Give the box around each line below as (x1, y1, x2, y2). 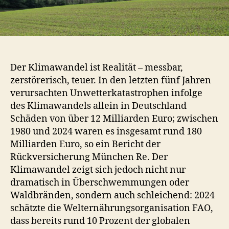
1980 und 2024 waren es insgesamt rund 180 (10, 126, 202, 138)
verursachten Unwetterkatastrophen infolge (10, 87, 202, 100)
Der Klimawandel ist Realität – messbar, (10, 62, 183, 74)
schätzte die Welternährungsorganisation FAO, (10, 202, 213, 215)
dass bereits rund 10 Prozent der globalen (10, 215, 190, 227)
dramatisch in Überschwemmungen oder (10, 177, 189, 189)
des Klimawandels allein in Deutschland (10, 100, 187, 112)
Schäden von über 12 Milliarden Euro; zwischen (10, 113, 218, 125)
